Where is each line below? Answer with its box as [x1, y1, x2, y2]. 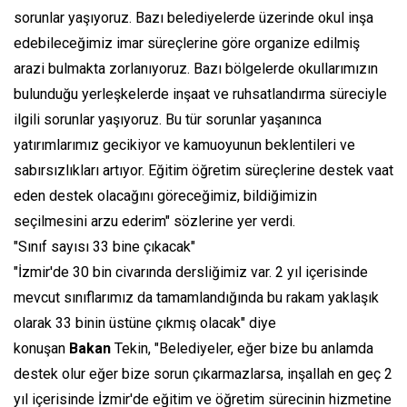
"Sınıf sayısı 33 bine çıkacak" [14, 238, 195, 256]
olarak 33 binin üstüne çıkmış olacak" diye [14, 314, 276, 333]
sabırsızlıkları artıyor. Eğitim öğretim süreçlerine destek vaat [14, 162, 393, 180]
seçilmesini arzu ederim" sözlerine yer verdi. [14, 213, 295, 231]
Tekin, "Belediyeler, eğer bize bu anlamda [111, 340, 373, 358]
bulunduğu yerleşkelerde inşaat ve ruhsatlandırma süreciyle [14, 85, 387, 104]
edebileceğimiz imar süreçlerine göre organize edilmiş [14, 35, 360, 53]
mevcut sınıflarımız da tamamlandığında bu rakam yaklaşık [14, 289, 379, 307]
